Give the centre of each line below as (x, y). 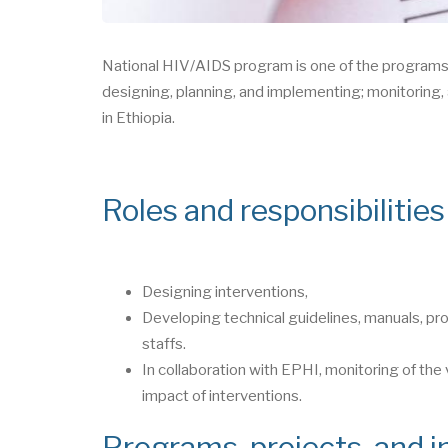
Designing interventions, (225, 291)
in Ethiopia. (138, 117)
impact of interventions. (222, 395)
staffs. (165, 343)
